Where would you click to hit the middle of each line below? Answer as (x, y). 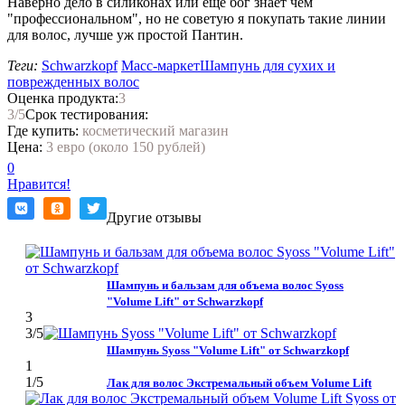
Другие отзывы (154, 217)
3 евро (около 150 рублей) (126, 146)
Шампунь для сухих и (268, 65)
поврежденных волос (73, 81)
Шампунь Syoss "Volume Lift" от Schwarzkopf (228, 350)
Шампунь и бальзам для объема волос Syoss (225, 285)
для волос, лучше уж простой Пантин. (165, 34)
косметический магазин (155, 130)
